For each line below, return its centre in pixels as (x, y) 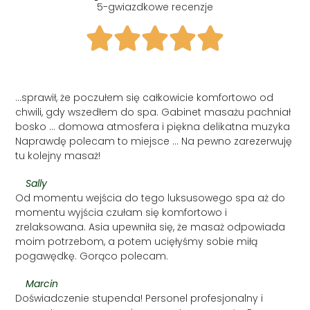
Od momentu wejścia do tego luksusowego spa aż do (151, 198)
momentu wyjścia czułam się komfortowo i (121, 213)
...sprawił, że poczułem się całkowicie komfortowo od (145, 98)
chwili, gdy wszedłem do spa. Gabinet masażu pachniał (153, 112)
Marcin (42, 284)
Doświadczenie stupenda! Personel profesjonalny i (139, 299)
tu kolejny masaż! (58, 156)
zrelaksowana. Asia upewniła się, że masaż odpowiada (151, 227)
